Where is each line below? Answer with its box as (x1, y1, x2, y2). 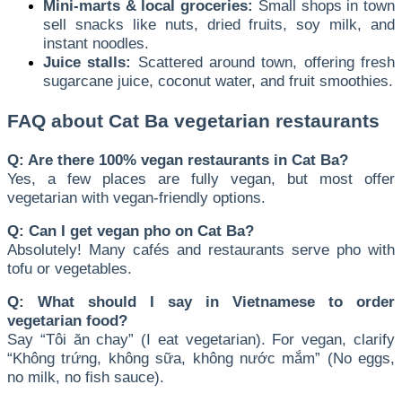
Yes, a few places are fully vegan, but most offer (7, 169, 395, 188)
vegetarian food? (7, 310, 127, 329)
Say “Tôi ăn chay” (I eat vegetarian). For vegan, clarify (7, 329, 395, 348)
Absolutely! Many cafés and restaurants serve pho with (7, 240, 395, 258)
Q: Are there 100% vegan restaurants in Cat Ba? (7, 150, 348, 169)
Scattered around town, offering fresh (131, 52, 396, 71)
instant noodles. (43, 33, 149, 52)
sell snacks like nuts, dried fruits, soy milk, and (43, 14, 395, 33)
